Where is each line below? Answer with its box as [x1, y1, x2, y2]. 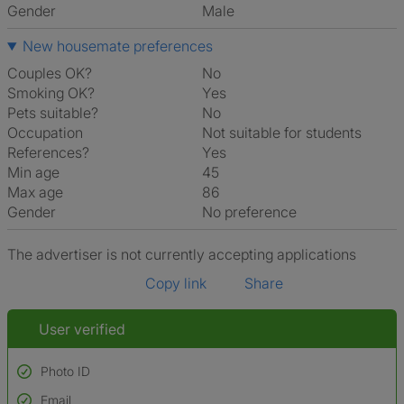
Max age [7, 183, 63, 201]
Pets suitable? [7, 104, 98, 122]
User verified [35, 320, 125, 338]
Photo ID [41, 363, 90, 379]
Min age [7, 163, 60, 181]
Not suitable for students [213, 124, 362, 142]
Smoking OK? [7, 84, 95, 102]
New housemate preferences [22, 37, 213, 55]
